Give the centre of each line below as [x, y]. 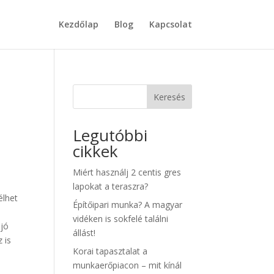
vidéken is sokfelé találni [121, 219]
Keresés [169, 97]
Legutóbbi [110, 135]
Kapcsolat [170, 24]
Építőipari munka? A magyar [128, 205]
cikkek [96, 151]
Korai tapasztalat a [110, 251]
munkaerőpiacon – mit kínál [128, 265]
